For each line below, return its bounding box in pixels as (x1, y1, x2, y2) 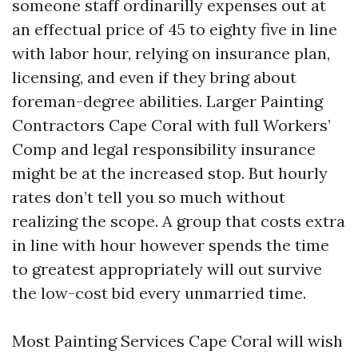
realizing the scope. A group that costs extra (12, 211, 345, 231)
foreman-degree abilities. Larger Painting (12, 91, 323, 111)
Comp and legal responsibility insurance (12, 139, 316, 159)
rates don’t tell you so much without (12, 187, 285, 207)
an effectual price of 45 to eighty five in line (12, 19, 337, 39)
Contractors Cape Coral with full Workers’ (12, 115, 331, 135)
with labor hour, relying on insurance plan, (12, 43, 330, 63)
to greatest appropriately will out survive (12, 259, 322, 279)
